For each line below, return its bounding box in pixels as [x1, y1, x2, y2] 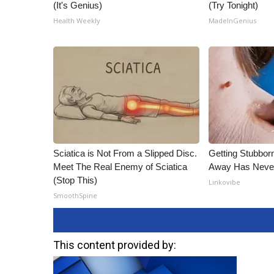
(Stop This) [53, 175, 97, 185]
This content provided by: [53, 239, 176, 251]
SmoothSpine [53, 191, 97, 200]
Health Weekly [53, 16, 100, 25]
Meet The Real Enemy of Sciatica [53, 161, 187, 172]
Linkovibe [209, 177, 241, 187]
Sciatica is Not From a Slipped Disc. [53, 148, 197, 158]
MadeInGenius [209, 16, 257, 25]
